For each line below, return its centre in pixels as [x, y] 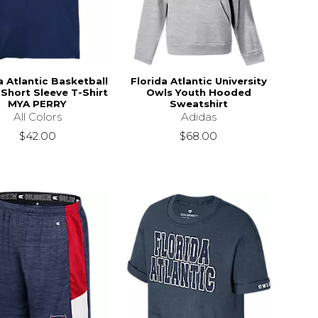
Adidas [198, 117]
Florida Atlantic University [198, 81]
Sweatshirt [198, 104]
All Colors [37, 117]
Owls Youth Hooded [198, 93]
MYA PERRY [38, 104]
